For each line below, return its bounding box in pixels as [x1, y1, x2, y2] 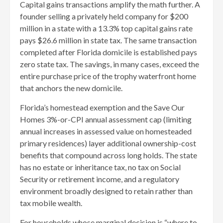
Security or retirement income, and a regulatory [20, 174, 179, 184]
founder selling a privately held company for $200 [20, 11, 188, 21]
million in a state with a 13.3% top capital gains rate [20, 23, 193, 33]
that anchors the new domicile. [20, 83, 122, 93]
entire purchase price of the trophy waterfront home [20, 71, 196, 81]
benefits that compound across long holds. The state [20, 150, 197, 160]
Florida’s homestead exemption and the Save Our [20, 102, 185, 112]
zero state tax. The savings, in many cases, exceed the [20, 59, 199, 69]
